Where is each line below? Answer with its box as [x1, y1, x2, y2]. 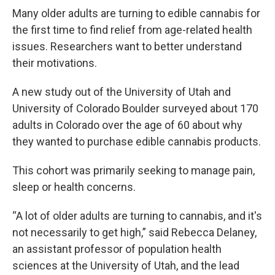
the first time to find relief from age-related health [12, 23, 252, 36]
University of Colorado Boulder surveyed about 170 [12, 101, 258, 115]
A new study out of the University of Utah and [12, 85, 231, 98]
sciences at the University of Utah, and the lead [12, 258, 239, 272]
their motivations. [12, 56, 97, 69]
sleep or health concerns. [12, 180, 136, 193]
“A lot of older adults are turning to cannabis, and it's [12, 209, 262, 222]
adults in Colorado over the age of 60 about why [12, 118, 242, 131]
